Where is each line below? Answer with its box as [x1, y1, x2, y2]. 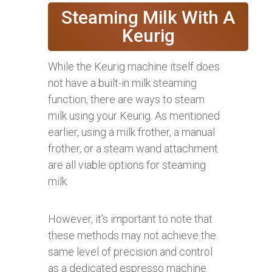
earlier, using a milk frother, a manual [48, 125, 215, 138]
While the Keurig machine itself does [48, 59, 220, 73]
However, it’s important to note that [48, 212, 212, 225]
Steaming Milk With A [61, 6, 235, 28]
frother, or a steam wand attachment [48, 141, 218, 155]
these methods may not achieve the [48, 228, 216, 242]
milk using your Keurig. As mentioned [48, 109, 220, 122]
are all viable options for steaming [48, 158, 206, 171]
